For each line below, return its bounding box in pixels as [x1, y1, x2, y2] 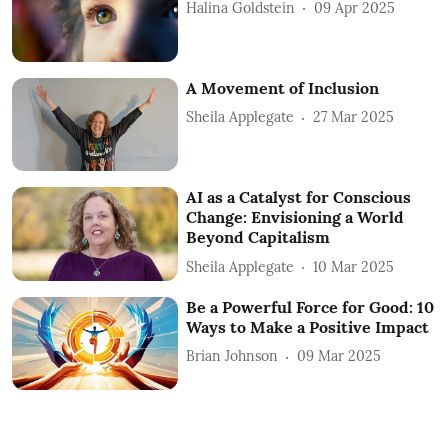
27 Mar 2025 [313, 108, 395, 127]
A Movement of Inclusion [186, 77, 380, 98]
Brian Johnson [186, 347, 279, 366]
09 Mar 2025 [297, 347, 382, 366]
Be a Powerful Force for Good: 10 [186, 296, 435, 317]
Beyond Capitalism [186, 227, 331, 248]
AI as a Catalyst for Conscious [186, 187, 412, 208]
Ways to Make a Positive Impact [186, 316, 430, 337]
